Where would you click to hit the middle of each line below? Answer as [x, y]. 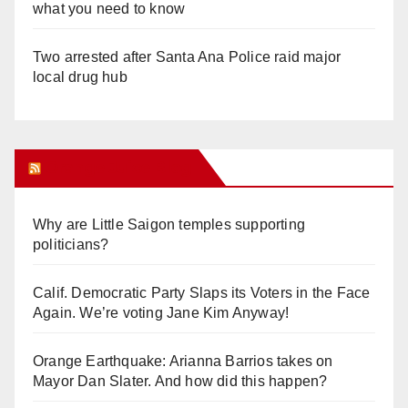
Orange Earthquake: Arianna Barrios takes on [183, 361]
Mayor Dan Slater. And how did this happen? [180, 381]
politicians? [71, 244]
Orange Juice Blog [118, 167]
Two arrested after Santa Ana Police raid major [187, 56]
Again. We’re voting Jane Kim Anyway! [161, 312]
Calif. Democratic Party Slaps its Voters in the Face [202, 292]
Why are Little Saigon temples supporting [169, 224]
